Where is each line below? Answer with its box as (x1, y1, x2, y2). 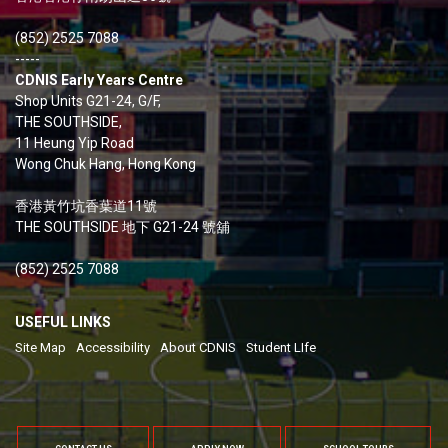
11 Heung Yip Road (15, 135, 134, 152)
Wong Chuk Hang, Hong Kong (15, 156, 196, 173)
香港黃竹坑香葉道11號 (15, 198, 157, 215)
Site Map (15, 340, 66, 356)
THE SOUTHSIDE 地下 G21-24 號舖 (15, 219, 230, 236)
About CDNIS (160, 340, 236, 356)
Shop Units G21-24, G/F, (15, 93, 164, 110)
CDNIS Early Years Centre (15, 72, 183, 89)
